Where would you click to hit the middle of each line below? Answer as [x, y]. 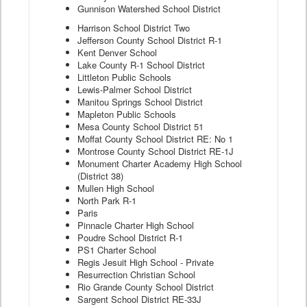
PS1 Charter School [117, 249]
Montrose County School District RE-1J [156, 151]
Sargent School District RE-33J [139, 299]
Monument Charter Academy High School [160, 163]
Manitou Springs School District [140, 101]
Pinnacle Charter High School [136, 225]
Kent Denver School [117, 52]
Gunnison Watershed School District [149, 8]
